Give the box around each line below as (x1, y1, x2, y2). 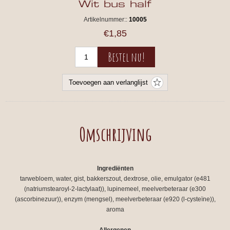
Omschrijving (79, 122, 151, 146)
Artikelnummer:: (83, 16, 127, 23)
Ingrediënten (97, 165, 133, 172)
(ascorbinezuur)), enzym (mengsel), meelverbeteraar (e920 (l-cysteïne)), (14, 196, 216, 203)
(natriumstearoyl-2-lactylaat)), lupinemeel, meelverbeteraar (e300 (24, 185, 206, 193)
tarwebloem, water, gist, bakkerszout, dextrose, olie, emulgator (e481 (20, 175, 210, 182)
